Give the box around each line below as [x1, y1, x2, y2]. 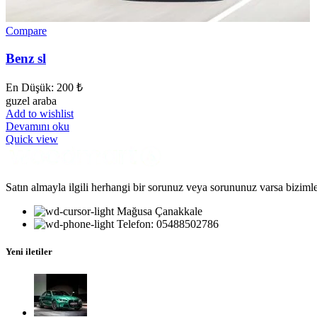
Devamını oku [6, 120, 69, 133]
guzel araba [6, 95, 57, 108]
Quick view [6, 133, 58, 146]
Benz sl [6, 50, 46, 66]
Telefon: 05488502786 [117, 218, 219, 231]
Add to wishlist [6, 108, 74, 120]
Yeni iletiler [6, 246, 52, 258]
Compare [6, 24, 47, 37]
